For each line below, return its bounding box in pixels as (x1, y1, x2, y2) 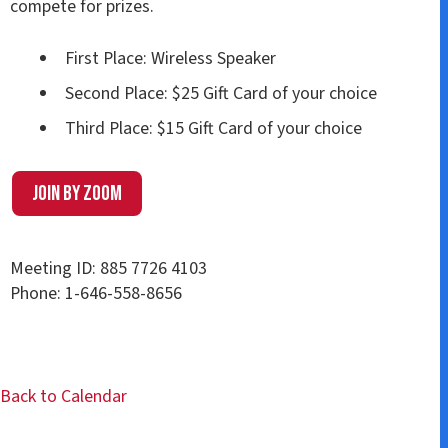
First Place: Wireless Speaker (64, 46, 276, 72)
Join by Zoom (32, 181, 122, 207)
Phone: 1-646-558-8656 (10, 281, 182, 307)
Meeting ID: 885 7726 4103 (10, 256, 207, 282)
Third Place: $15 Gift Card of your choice (64, 116, 362, 142)
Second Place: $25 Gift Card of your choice (64, 81, 377, 107)
